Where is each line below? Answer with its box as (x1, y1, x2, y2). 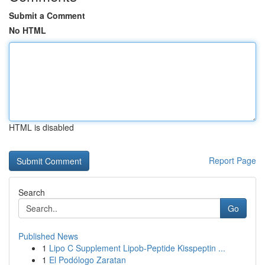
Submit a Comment (9, 9, 85, 21)
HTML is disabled (9, 121, 74, 133)
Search (18, 186, 45, 198)
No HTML (9, 24, 46, 36)
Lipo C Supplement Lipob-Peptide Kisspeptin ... (49, 242, 225, 254)
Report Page (209, 154, 256, 166)
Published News (18, 230, 78, 242)
